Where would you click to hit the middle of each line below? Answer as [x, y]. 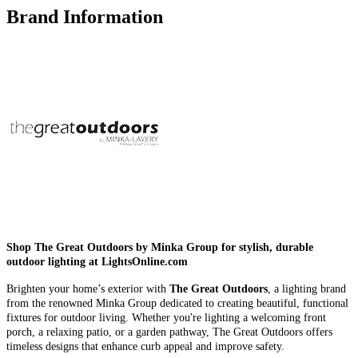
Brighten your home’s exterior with [88, 289]
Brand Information [85, 17]
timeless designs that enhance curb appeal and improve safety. [145, 347]
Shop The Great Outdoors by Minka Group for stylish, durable [160, 248]
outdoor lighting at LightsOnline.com [97, 262]
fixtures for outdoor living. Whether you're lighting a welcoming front [166, 318]
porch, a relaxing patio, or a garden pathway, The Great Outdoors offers [169, 332]
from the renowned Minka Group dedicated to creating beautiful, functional [177, 304]
